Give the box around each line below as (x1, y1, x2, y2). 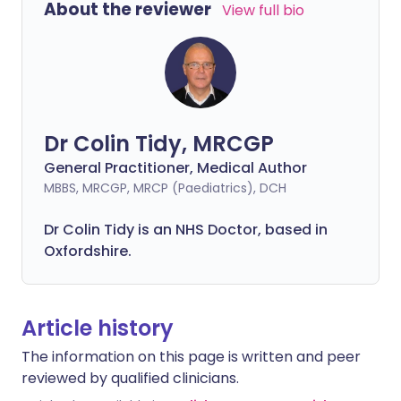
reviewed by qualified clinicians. (21, 368, 239, 388)
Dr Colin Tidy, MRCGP (44, 129, 274, 158)
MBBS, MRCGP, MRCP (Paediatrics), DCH (44, 179, 286, 197)
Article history (21, 313, 174, 343)
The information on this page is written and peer (21, 346, 361, 367)
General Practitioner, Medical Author (44, 158, 307, 178)
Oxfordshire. (44, 241, 132, 261)
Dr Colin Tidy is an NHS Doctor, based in (44, 219, 328, 240)
